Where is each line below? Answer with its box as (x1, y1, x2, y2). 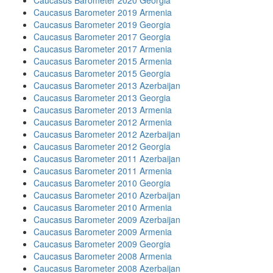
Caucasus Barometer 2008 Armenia (34, 250, 172, 262)
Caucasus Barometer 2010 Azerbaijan (34, 189, 180, 201)
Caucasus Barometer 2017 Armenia (34, 43, 172, 55)
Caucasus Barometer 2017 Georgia (34, 30, 171, 43)
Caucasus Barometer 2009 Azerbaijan (34, 213, 180, 225)
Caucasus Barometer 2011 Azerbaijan (34, 152, 180, 165)
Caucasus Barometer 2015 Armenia (34, 55, 172, 67)
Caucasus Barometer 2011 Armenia (34, 165, 172, 177)
